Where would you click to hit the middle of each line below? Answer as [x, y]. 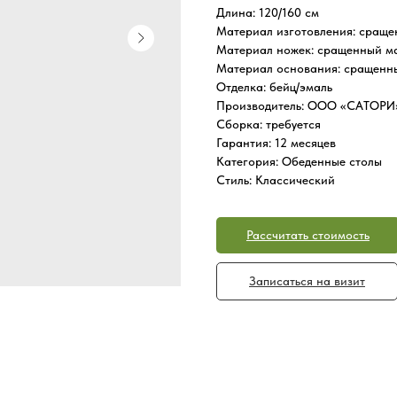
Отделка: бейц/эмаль [274, 87]
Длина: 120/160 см [268, 12]
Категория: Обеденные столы [299, 161]
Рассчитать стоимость [308, 235]
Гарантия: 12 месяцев [276, 143]
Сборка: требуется [269, 124]
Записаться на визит [307, 281]
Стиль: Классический [276, 180]
